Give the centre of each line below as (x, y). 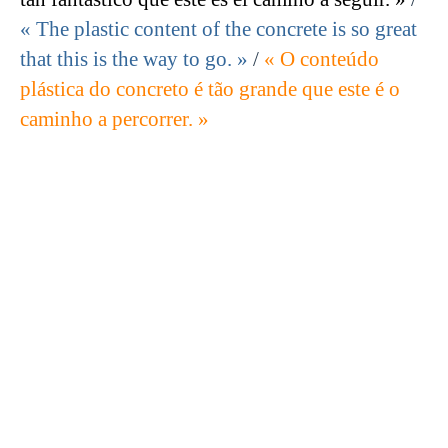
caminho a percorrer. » (114, 119)
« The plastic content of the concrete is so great (218, 29)
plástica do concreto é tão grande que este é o (210, 89)
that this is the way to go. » (134, 59)
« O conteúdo (321, 59)
